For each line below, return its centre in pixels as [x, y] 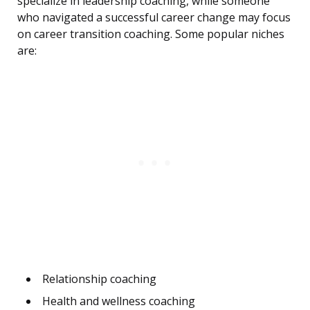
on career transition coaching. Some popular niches [151, 34]
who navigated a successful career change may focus [154, 18]
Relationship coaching [99, 279]
